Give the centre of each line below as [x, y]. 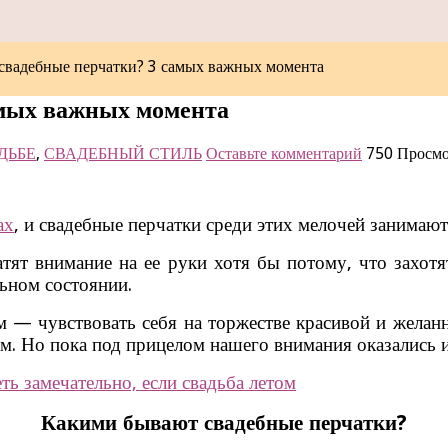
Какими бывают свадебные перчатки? [224, 422]
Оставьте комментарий [284, 153]
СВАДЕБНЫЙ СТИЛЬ [123, 153]
